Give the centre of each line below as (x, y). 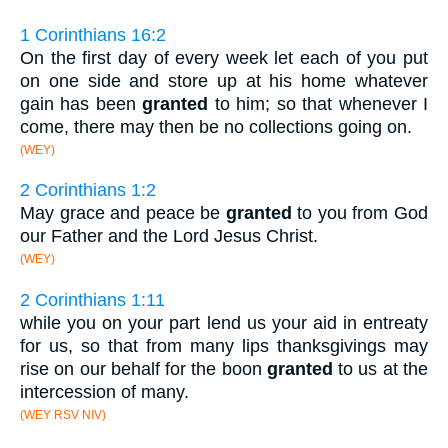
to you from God (360, 213)
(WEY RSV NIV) (63, 415)
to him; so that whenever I (318, 103)
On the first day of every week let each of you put (224, 57)
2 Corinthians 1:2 (88, 190)
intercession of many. (104, 392)
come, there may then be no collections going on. (216, 126)
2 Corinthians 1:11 (92, 300)
